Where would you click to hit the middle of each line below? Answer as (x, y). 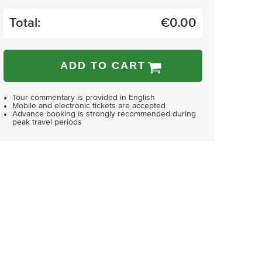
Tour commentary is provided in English (84, 98)
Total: (25, 23)
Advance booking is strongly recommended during (104, 114)
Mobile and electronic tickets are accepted (89, 106)
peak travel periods (47, 122)
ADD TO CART (103, 65)
